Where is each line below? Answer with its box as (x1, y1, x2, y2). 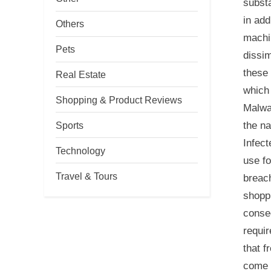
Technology (56, 145, 105, 156)
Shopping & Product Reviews (56, 94, 182, 105)
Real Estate (56, 68, 106, 80)
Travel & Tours (56, 170, 117, 181)
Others (56, 18, 84, 30)
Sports (56, 119, 83, 131)
